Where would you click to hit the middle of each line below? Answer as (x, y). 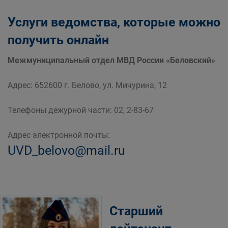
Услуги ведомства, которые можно (114, 22)
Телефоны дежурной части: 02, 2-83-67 (81, 110)
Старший (136, 211)
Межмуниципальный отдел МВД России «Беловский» (111, 60)
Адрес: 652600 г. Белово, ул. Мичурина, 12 (87, 85)
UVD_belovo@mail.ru (66, 150)
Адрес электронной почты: (59, 135)
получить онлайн (58, 40)
